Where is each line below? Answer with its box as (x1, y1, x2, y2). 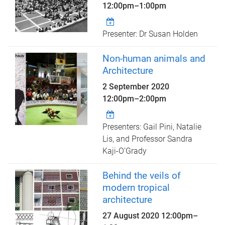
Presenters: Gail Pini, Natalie (102, 122, 202, 132)
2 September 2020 (102, 82, 170, 92)
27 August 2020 (102, 211, 162, 221)
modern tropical (102, 182, 170, 194)
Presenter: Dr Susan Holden (102, 29, 198, 39)
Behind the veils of (102, 170, 181, 182)
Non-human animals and (102, 53, 206, 65)
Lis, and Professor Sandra (102, 134, 193, 144)
